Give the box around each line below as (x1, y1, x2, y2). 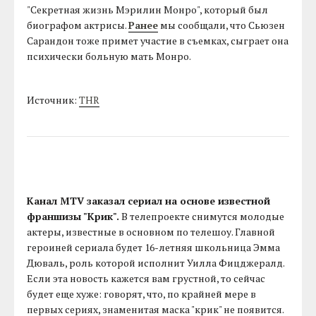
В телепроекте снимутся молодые (119, 209, 285, 224)
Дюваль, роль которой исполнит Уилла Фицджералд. (27, 256, 285, 270)
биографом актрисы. (27, 18, 129, 32)
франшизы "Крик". (27, 209, 120, 224)
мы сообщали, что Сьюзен (158, 18, 286, 32)
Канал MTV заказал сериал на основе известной (27, 194, 271, 208)
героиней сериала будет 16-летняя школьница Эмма (27, 241, 281, 255)
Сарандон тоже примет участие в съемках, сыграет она (27, 34, 289, 48)
